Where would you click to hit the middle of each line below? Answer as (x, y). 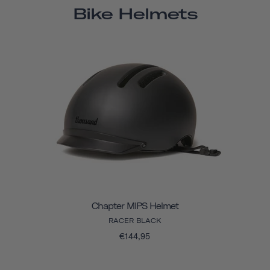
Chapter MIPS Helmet (135, 206)
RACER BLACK (135, 220)
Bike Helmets (135, 14)
